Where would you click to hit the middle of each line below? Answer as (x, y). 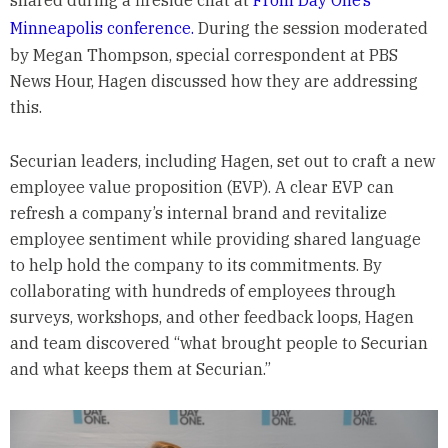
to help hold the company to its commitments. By (195, 264)
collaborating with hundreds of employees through (202, 290)
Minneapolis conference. (101, 27)
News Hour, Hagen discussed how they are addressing (213, 80)
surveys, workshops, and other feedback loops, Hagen (211, 316)
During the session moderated (310, 27)
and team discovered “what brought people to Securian (218, 342)
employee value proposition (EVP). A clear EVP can (201, 186)
